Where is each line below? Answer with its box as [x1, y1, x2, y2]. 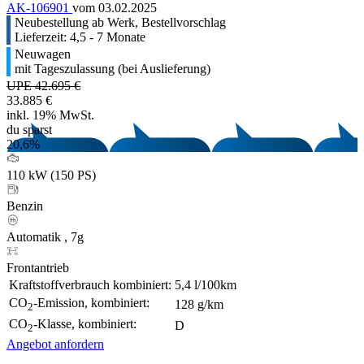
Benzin [6, 198, 43, 213]
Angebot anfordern [6, 336, 104, 351]
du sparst [6, 122, 52, 136]
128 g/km [175, 297, 223, 311]
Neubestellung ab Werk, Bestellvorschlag [15, 15, 226, 29]
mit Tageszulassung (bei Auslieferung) [15, 61, 210, 76]
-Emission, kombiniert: [33, 295, 149, 310]
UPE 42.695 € [6, 78, 80, 93]
